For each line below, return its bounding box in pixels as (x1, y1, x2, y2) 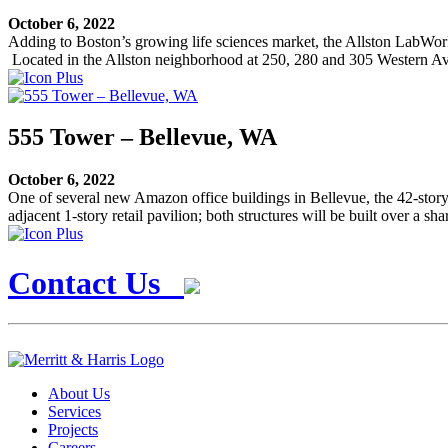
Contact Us (8, 264, 184, 301)
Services (48, 403, 101, 421)
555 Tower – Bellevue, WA (8, 124, 277, 151)
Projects (48, 421, 98, 439)
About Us (48, 385, 110, 403)
